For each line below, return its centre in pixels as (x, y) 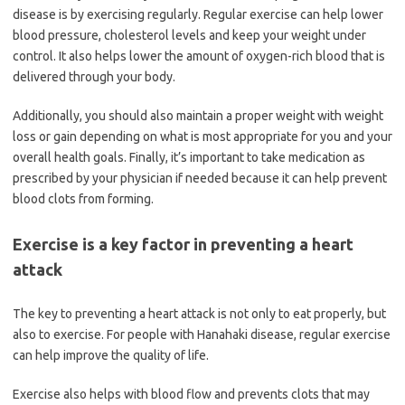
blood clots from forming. (83, 199)
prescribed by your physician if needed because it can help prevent (200, 178)
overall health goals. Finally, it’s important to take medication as (189, 157)
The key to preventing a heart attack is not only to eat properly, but (199, 314)
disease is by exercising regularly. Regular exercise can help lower (198, 14)
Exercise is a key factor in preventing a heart (183, 244)
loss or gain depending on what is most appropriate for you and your (202, 137)
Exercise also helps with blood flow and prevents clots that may (191, 394)
